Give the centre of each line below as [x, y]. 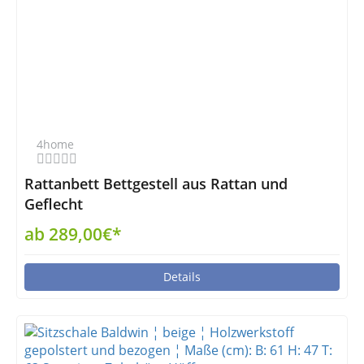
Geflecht [54, 204]
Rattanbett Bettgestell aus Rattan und [156, 184]
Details [182, 277]
